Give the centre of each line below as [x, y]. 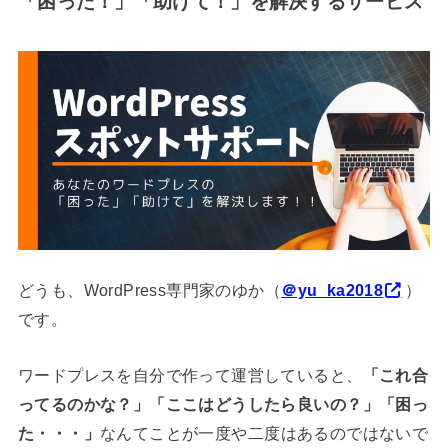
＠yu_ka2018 [332, 290]
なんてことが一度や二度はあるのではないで [264, 432]
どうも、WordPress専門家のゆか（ [149, 290]
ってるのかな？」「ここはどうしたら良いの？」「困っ [223, 403]
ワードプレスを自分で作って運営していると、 [190, 374]
